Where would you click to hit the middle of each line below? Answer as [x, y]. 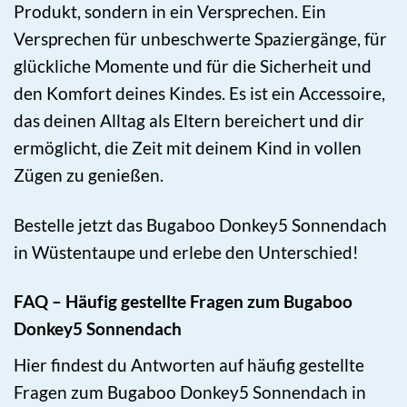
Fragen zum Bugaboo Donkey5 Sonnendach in [190, 392]
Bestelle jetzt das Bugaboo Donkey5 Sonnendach [200, 224]
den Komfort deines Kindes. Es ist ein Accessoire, [199, 93]
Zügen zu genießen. [89, 174]
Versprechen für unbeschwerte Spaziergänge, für [200, 38]
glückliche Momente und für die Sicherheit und [193, 65]
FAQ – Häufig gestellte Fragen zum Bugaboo [183, 302]
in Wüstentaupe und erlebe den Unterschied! [186, 252]
